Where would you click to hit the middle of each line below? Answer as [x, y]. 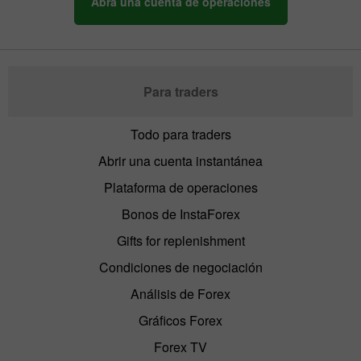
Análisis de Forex [180, 294]
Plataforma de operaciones [180, 188]
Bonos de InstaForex [180, 214]
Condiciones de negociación [180, 268]
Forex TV [180, 347]
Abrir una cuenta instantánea [180, 161]
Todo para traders [180, 135]
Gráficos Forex [180, 321]
